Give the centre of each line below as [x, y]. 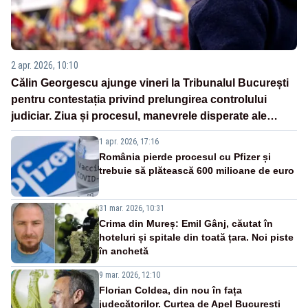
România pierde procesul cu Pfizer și [185, 157]
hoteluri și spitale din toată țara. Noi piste [196, 238]
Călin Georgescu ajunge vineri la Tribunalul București [150, 83]
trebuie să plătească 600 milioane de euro [197, 171]
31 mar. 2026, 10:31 [132, 209]
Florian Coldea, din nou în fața [170, 290]
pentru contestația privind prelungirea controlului [139, 100]
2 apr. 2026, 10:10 [45, 66]
